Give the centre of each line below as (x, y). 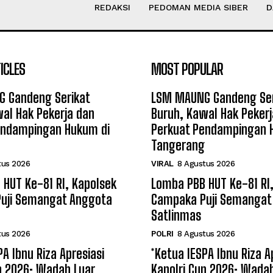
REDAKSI (112, 7)
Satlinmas (176, 215)
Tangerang (178, 145)
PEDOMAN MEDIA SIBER (198, 7)
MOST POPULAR (187, 69)
